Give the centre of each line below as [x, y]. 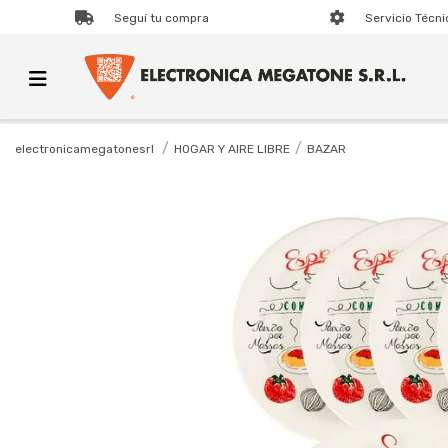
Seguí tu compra [162, 17]
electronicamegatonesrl [84, 149]
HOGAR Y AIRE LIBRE [232, 149]
